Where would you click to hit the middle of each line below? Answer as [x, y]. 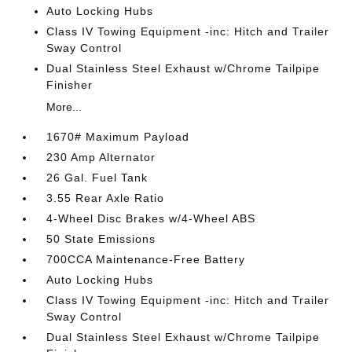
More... [64, 107]
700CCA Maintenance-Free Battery [146, 259]
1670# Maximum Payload [118, 137]
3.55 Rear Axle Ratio [106, 198]
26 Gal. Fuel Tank [97, 178]
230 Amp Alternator [101, 157]
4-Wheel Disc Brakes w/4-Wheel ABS [151, 218]
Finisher [70, 85]
